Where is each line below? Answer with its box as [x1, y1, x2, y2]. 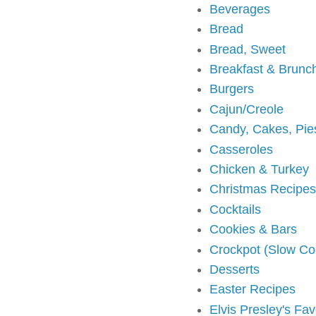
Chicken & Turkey [209, 162, 309, 176]
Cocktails [209, 202, 261, 217]
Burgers [209, 82, 254, 97]
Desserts [209, 262, 260, 276]
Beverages [209, 1, 270, 16]
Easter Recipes [209, 282, 296, 297]
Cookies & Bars [209, 222, 297, 237]
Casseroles [209, 142, 273, 157]
